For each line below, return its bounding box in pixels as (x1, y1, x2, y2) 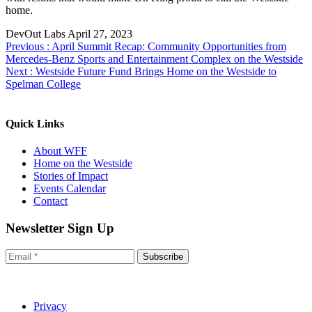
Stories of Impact (33, 170, 108, 182)
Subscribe (143, 251, 183, 262)
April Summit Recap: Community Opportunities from (49, 40, 286, 52)
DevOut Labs (6, 27, 65, 40)
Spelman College (6, 77, 81, 90)
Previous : (6, 40, 49, 52)
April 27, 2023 (68, 27, 132, 40)
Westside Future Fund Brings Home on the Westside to (33, 65, 276, 77)
